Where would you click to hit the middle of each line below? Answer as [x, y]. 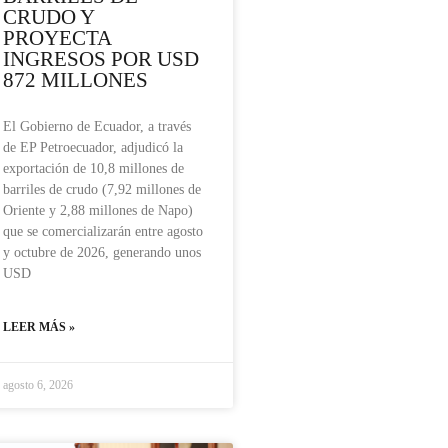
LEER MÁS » [39, 327]
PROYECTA [57, 38]
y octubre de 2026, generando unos [102, 253]
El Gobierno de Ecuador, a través [97, 127]
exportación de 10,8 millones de [93, 169]
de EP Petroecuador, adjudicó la [93, 148]
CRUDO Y [48, 17]
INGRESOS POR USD [101, 59]
